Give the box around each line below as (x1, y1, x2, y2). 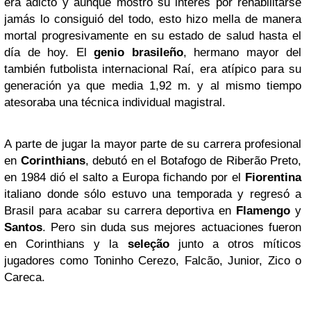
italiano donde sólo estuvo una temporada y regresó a (4, 187, 301, 201)
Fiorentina (245, 170, 301, 184)
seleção (127, 237, 169, 251)
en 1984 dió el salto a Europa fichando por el (4, 170, 245, 184)
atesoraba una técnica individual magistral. (4, 95, 226, 109)
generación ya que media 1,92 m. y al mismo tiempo (4, 78, 301, 92)
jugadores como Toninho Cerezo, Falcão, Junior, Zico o (4, 253, 301, 267)
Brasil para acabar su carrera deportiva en (4, 203, 237, 217)
